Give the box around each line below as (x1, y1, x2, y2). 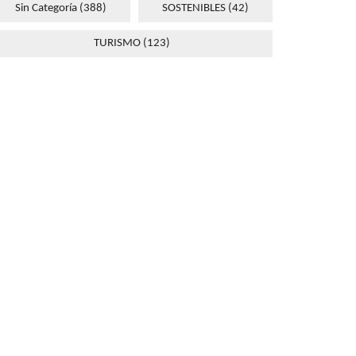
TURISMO (94, 37, 141, 49)
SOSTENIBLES (162, 2, 226, 14)
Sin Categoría (15, 2, 77, 14)
